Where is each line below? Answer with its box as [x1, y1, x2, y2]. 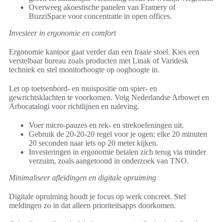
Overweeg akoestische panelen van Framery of [29, 3, 175, 12]
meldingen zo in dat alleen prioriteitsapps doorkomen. [9, 201, 176, 210]
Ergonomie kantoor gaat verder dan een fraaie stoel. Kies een [9, 48, 199, 56]
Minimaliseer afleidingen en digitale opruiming [9, 173, 156, 182]
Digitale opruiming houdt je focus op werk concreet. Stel [9, 192, 186, 201]
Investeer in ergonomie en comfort [9, 29, 116, 38]
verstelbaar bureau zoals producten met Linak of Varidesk [9, 56, 188, 65]
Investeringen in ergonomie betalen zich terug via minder [29, 148, 206, 157]
